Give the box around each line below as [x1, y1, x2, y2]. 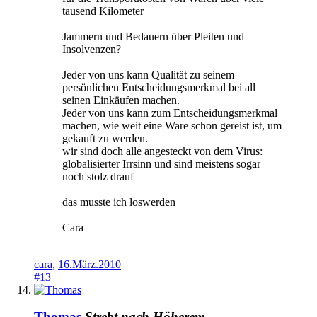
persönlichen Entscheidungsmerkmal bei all [62, 81, 255, 93]
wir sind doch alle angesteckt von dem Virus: [62, 144, 263, 157]
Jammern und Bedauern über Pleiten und [62, 30, 244, 42]
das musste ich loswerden [62, 195, 175, 208]
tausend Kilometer [62, 4, 144, 17]
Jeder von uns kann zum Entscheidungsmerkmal [62, 106, 277, 119]
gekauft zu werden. [62, 132, 148, 144]
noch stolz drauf [62, 170, 134, 183]
